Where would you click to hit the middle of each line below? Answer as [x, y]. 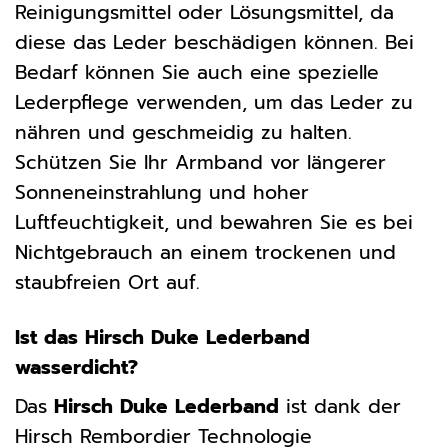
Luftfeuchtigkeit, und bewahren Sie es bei [214, 222]
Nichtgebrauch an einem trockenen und [205, 252]
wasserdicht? [76, 367]
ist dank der [340, 407]
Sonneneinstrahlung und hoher [162, 192]
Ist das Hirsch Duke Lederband [162, 337]
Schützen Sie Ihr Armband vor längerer [200, 162]
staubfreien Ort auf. [107, 282]
